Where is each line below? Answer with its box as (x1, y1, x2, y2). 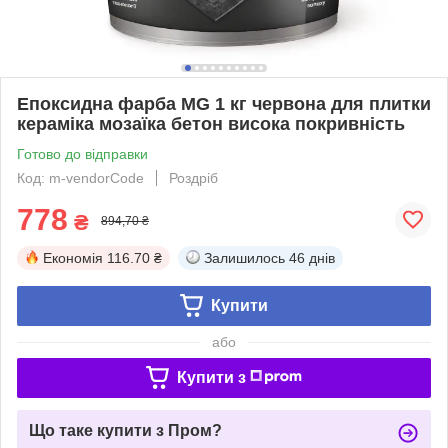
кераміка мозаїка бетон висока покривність (17, 113, 405, 134)
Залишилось (204, 249, 285, 266)
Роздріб (169, 169, 218, 186)
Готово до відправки (17, 145, 148, 162)
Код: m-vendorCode (17, 169, 144, 186)
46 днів (289, 249, 335, 266)
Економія (43, 249, 103, 266)
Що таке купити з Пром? (29, 421, 222, 439)
